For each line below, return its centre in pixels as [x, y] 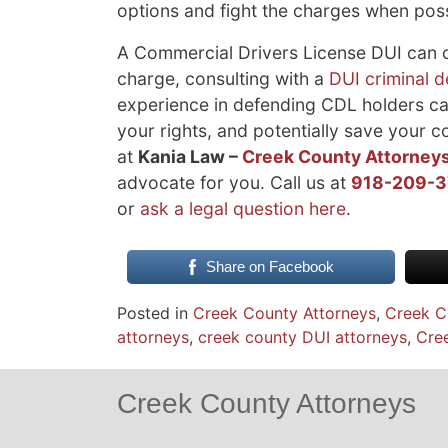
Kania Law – [190, 157]
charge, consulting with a [223, 79]
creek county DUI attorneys [302, 337]
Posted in [155, 313]
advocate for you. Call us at [234, 183]
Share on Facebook [269, 267]
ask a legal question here [243, 209]
